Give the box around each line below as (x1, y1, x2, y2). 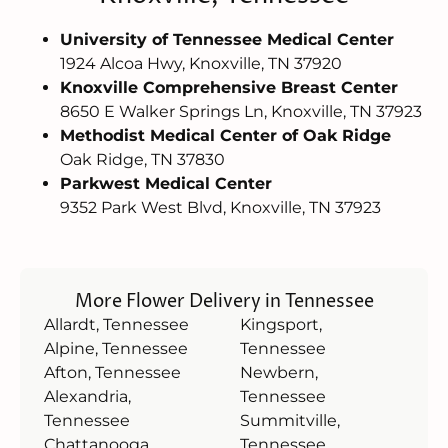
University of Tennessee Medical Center (60, 30, 394, 50)
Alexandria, (44, 387, 131, 407)
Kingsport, (240, 315, 322, 335)
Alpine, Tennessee (44, 339, 188, 359)
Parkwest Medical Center (60, 174, 272, 194)
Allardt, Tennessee (44, 315, 189, 335)
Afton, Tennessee (44, 363, 181, 383)
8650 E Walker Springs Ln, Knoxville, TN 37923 (60, 102, 422, 122)
